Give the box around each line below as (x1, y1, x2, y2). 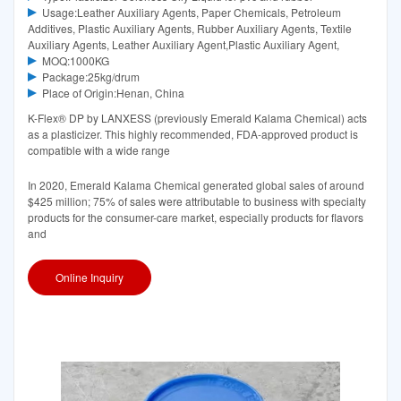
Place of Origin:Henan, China (41, 85, 184, 101)
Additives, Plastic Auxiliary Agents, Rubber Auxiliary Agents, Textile (28, 21, 352, 37)
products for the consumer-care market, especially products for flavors (28, 209, 363, 225)
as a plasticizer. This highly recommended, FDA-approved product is (28, 126, 358, 142)
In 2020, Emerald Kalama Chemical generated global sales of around (28, 176, 364, 192)
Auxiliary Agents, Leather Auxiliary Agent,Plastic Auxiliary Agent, (28, 37, 339, 53)
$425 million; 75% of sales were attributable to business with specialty (28, 192, 366, 209)
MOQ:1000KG (41, 53, 109, 69)
